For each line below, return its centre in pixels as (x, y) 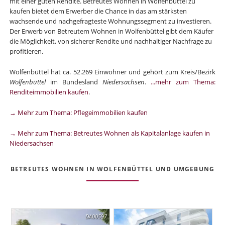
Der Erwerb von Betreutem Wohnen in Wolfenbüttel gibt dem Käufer (111, 31)
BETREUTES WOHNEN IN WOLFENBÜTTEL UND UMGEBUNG (113, 169)
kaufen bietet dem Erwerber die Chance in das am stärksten (98, 11)
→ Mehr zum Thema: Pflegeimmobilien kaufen (78, 112)
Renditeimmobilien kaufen (49, 92)
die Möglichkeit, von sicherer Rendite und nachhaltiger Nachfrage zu (110, 41)
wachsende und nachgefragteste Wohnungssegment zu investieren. (110, 21)
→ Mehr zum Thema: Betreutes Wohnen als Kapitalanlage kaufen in (109, 133)
